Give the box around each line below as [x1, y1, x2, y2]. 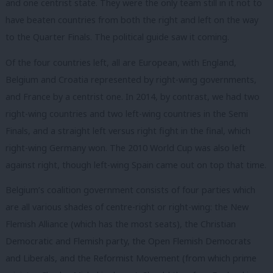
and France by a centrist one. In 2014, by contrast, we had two [5, 90, 260, 102]
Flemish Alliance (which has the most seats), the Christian [5, 218, 236, 230]
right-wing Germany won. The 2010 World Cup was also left [5, 141, 246, 154]
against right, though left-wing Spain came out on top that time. [5, 158, 266, 171]
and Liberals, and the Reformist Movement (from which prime [5, 252, 257, 264]
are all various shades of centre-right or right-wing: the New [5, 201, 249, 213]
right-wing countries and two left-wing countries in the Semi [5, 107, 248, 119]
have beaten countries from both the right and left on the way [5, 14, 258, 26]
